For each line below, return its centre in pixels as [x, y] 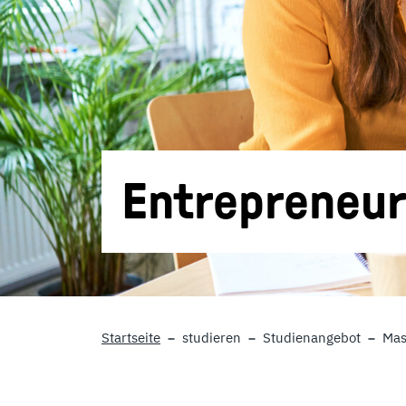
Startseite [131, 338]
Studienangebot [312, 338]
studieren [212, 338]
